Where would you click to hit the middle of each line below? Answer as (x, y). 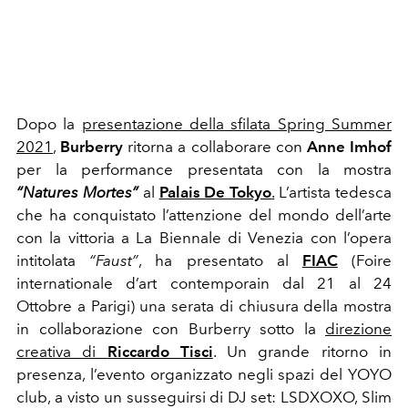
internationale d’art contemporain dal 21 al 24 (204, 284)
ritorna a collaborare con (215, 147)
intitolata (53, 261)
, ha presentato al (220, 261)
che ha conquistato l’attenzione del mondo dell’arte (204, 215)
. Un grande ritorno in (302, 352)
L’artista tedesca (333, 193)
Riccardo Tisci (160, 352)
